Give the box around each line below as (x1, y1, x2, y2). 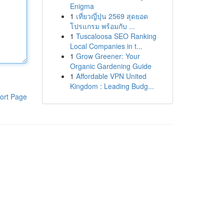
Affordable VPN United (75, 71, 146, 81)
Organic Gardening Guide (69, 61, 151, 71)
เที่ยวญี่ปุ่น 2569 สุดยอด (75, 11, 148, 21)
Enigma (69, 1, 94, 11)
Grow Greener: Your (75, 51, 140, 61)
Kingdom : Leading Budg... (69, 81, 154, 91)
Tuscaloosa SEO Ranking (75, 31, 156, 41)
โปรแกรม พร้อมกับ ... (69, 21, 135, 31)
